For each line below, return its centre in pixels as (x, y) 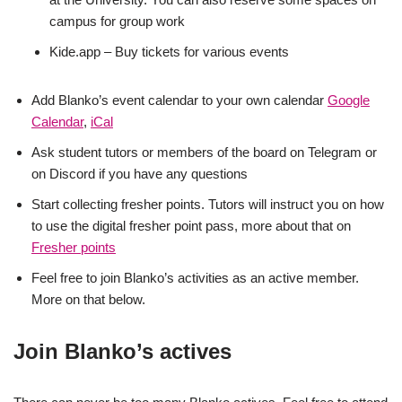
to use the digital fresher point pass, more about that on (191, 226)
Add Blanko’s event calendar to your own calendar (179, 100)
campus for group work (117, 21)
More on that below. (88, 299)
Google (349, 100)
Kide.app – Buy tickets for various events (169, 52)
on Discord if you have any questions (140, 174)
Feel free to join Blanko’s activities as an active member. (195, 278)
